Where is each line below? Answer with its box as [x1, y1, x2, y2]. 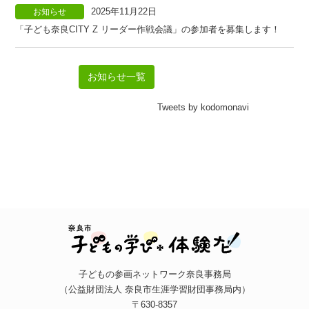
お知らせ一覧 [88, 70, 146, 82]
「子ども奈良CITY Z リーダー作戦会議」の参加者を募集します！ [15, 23, 281, 34]
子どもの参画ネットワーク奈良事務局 [78, 268, 231, 279]
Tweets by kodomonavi [157, 101, 250, 112]
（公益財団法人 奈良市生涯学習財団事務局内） [59, 283, 250, 295]
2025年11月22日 [91, 6, 157, 17]
